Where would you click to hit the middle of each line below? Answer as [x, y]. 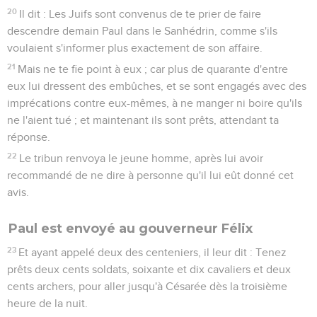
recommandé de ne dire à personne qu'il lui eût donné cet [150, 175]
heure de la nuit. [47, 303]
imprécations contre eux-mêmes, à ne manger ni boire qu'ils [155, 103]
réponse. [29, 137]
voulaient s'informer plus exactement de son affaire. [135, 48]
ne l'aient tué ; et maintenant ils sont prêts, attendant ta [143, 120]
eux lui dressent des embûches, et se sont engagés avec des [157, 86]
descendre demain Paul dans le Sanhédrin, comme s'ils [142, 31]
